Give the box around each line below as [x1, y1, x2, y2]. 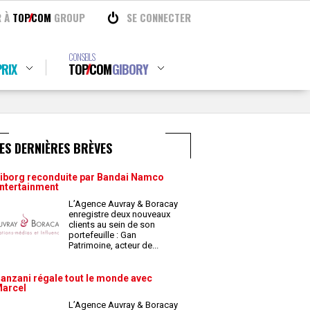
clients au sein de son [69, 219, 155, 230]
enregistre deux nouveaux [69, 209, 170, 219]
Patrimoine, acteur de [69, 240, 154, 250]
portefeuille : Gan [69, 230, 136, 240]
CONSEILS [68, 50, 95, 64]
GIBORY [111, 60, 148, 78]
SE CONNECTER [127, 10, 191, 25]
